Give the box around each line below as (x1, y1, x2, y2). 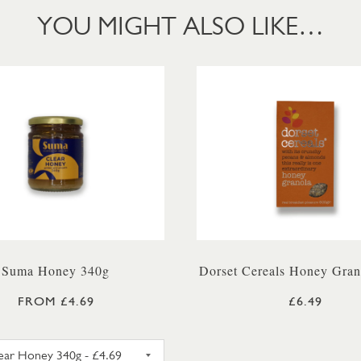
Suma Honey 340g (2, 262, 110, 279)
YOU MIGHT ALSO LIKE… (37, 10, 324, 41)
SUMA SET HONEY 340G (55, 339, 193, 355)
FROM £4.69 (17, 293, 94, 309)
